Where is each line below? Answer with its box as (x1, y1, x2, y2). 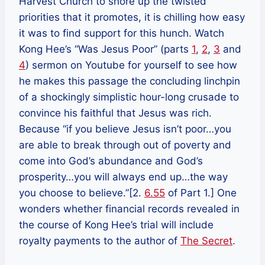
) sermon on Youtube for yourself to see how (25, 59, 237, 72)
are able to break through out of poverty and (19, 139, 231, 151)
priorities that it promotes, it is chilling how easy (19, 11, 245, 24)
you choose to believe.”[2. (19, 187, 144, 199)
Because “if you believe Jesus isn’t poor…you (19, 123, 231, 135)
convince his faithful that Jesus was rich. (19, 107, 212, 119)
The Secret (180, 235, 232, 247)
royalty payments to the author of (19, 235, 180, 247)
